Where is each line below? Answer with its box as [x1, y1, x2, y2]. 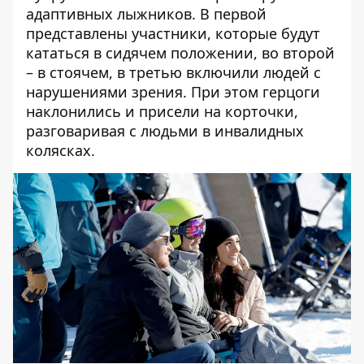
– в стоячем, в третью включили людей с [26, 62, 321, 82]
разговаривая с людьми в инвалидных [26, 120, 304, 141]
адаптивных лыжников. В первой [26, 3, 266, 24]
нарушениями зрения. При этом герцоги [26, 81, 320, 102]
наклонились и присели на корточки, [26, 101, 298, 121]
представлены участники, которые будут [26, 23, 320, 43]
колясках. [26, 140, 95, 160]
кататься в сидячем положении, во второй [26, 42, 335, 63]
